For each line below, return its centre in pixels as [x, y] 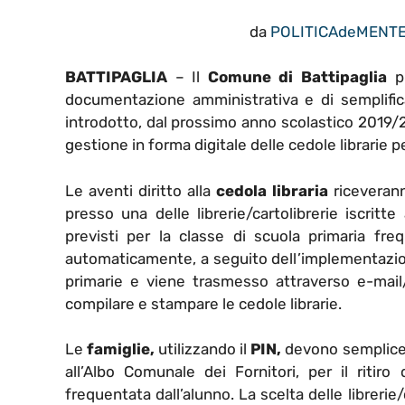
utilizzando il [203, 349]
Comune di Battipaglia [297, 77]
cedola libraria [273, 190]
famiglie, [121, 349]
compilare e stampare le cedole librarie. [203, 303]
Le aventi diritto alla [141, 190]
